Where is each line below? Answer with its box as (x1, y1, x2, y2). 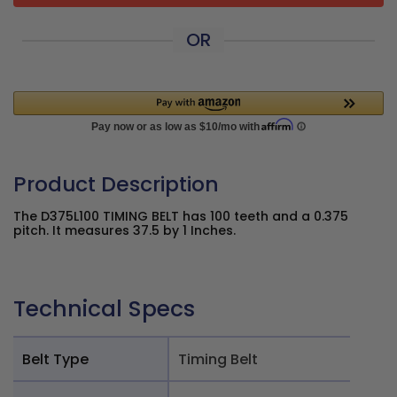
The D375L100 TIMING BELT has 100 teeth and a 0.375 (13, 207, 348, 225)
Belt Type (22, 348, 89, 370)
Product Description (13, 169, 219, 198)
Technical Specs (13, 293, 195, 324)
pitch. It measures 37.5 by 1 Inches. (13, 222, 236, 239)
